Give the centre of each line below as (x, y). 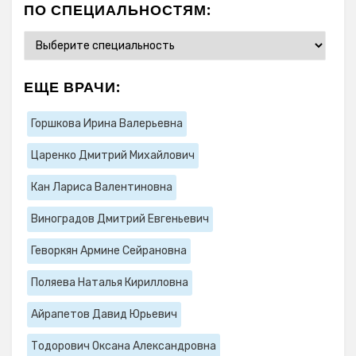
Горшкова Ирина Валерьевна (107, 124)
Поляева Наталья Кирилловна (110, 283)
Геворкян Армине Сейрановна (109, 251)
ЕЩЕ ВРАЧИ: (72, 87)
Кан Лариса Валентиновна (102, 188)
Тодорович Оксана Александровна (124, 346)
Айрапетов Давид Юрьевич (104, 315)
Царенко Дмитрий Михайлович (113, 156)
